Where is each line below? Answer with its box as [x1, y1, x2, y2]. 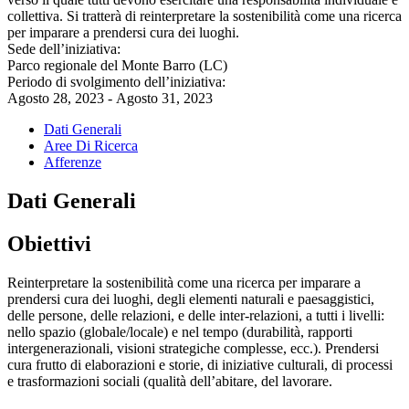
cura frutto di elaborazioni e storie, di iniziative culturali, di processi [7, 357, 393, 373]
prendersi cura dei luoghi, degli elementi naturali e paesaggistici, [7, 291, 374, 308]
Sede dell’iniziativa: [7, 41, 121, 58]
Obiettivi [7, 232, 91, 257]
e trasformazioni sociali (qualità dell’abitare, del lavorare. [7, 373, 332, 390]
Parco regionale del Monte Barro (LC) [7, 58, 227, 74]
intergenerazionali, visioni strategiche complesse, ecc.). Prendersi [7, 341, 379, 357]
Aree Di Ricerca [44, 138, 138, 154]
